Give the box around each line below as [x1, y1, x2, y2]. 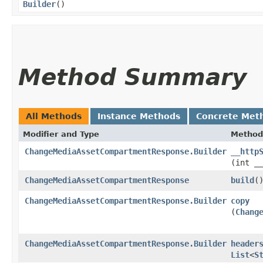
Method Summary [18, 63, 247, 90]
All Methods [26, 111, 82, 121]
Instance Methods [97, 111, 180, 121]
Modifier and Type [23, 129, 99, 139]
